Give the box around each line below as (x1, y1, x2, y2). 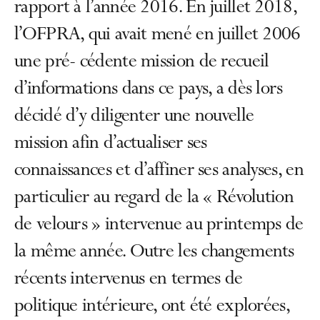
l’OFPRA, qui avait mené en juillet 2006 (14, 25, 301, 46)
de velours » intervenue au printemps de (14, 215, 304, 236)
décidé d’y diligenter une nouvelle (14, 106, 254, 128)
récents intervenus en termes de (14, 269, 243, 291)
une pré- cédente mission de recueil (14, 52, 269, 74)
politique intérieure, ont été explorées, (14, 296, 289, 318)
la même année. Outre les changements (14, 242, 294, 264)
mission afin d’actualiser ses (14, 134, 207, 155)
